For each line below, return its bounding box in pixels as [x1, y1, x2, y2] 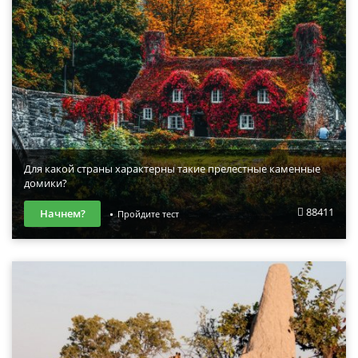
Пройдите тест [117, 207, 179, 220]
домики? [24, 176, 67, 191]
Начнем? [39, 205, 86, 221]
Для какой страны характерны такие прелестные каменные [24, 161, 320, 177]
